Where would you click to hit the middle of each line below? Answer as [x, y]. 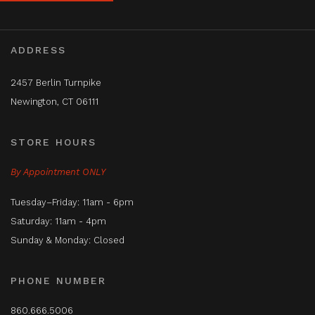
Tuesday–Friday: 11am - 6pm [72, 202]
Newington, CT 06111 [54, 102]
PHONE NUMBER [58, 281]
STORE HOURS [53, 142]
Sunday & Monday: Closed [67, 240]
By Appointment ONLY [58, 172]
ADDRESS [38, 50]
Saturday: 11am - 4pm [58, 221]
